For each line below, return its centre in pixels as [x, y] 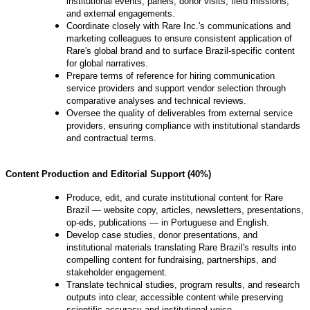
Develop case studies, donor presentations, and [162, 235]
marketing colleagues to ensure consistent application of [179, 39]
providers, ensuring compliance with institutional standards [183, 126]
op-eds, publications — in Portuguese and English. [168, 223]
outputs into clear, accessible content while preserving [175, 298]
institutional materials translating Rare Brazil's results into [181, 248]
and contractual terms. [111, 138]
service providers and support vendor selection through [176, 89]
